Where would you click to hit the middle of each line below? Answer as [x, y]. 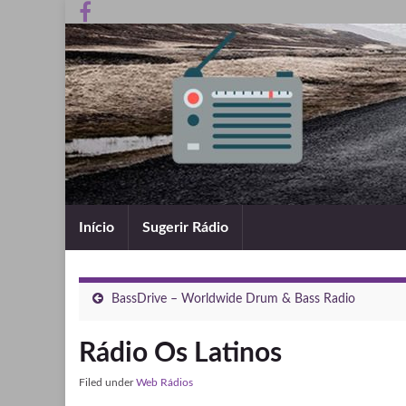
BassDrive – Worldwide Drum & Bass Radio [233, 299]
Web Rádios [164, 382]
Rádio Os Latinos [180, 353]
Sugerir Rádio [185, 227]
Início [97, 227]
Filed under [107, 382]
